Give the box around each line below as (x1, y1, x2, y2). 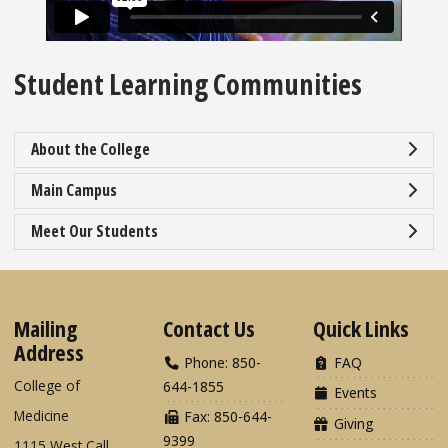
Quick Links (312, 313, 409, 344)
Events (329, 383, 377, 403)
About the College (31, 137, 150, 160)
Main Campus (31, 178, 117, 201)
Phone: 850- (180, 352, 262, 372)
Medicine (14, 406, 69, 426)
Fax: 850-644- (180, 407, 273, 427)
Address (14, 337, 84, 368)
